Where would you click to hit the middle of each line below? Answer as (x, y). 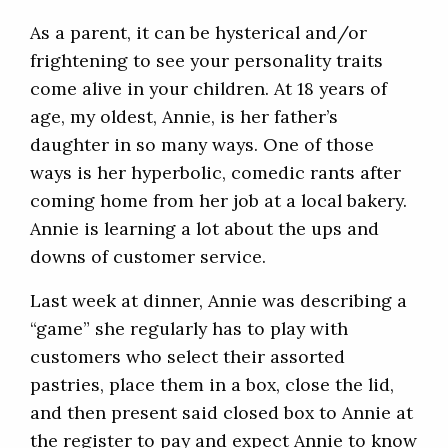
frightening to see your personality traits (206, 61)
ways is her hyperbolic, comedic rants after (215, 173)
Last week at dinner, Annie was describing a (218, 301)
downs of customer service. (148, 257)
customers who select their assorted (187, 357)
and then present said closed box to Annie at (221, 413)
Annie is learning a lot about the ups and (204, 229)
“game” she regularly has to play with (189, 329)
